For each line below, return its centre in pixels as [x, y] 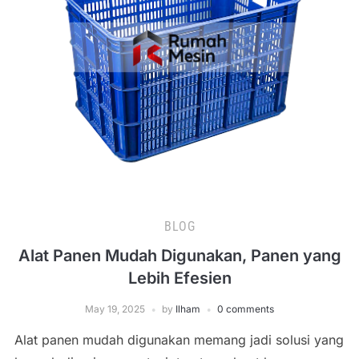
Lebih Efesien [179, 278]
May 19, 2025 [115, 309]
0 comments [246, 309]
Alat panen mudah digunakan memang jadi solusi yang [179, 340]
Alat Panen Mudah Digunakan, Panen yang [179, 256]
